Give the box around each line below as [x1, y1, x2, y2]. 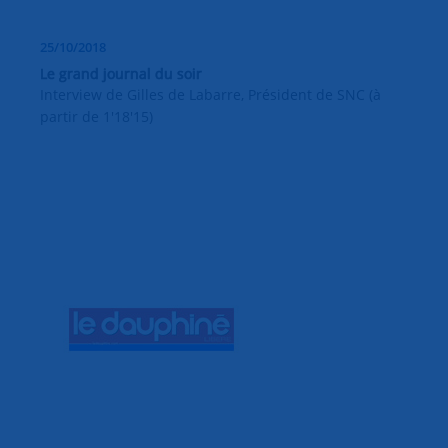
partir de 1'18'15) [40, 106, 153, 126]
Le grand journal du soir [40, 63, 202, 83]
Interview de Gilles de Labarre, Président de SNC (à [40, 84, 381, 104]
